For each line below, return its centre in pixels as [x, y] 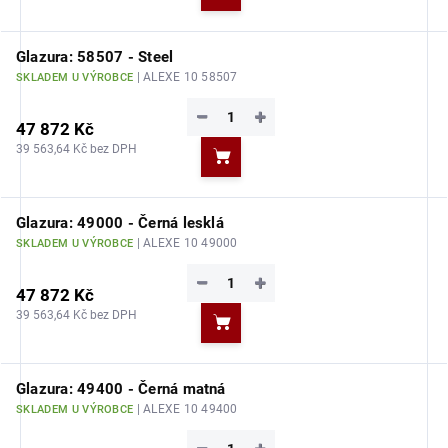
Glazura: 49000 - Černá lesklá [120, 223]
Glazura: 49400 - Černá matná [121, 389]
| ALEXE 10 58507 [187, 77]
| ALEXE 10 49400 [187, 409]
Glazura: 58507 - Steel [95, 57]
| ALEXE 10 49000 [187, 243]
